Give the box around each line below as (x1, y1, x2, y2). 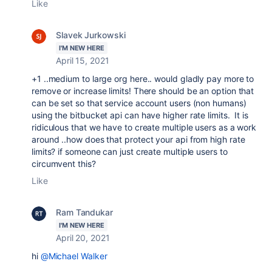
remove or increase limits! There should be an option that (32, 86, 254, 96)
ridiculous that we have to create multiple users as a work (32, 122, 257, 132)
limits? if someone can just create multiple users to (32, 146, 228, 157)
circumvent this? (32, 158, 96, 169)
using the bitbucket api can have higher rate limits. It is (32, 110, 249, 120)
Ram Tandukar (56, 207, 113, 217)
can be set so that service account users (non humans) (32, 98, 246, 108)
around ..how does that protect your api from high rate (32, 134, 245, 144)
